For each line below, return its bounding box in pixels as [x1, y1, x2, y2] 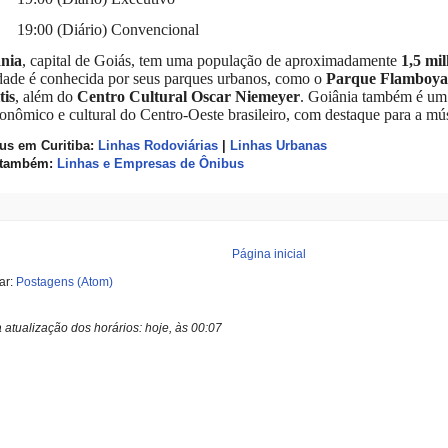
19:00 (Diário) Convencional [17, 20, 199, 38]
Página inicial [232, 247, 306, 262]
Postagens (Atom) [16, 275, 113, 290]
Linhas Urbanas [230, 138, 327, 154]
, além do [15, 87, 77, 105]
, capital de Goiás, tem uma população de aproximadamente [22, 51, 401, 69]
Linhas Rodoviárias [98, 138, 218, 154]
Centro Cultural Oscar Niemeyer [77, 87, 300, 105]
